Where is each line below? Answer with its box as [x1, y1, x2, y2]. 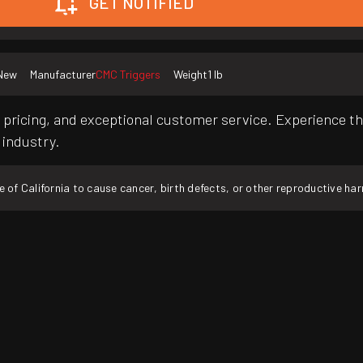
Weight [173, 67, 207, 82]
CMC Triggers [96, 67, 160, 82]
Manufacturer [30, 67, 96, 82]
